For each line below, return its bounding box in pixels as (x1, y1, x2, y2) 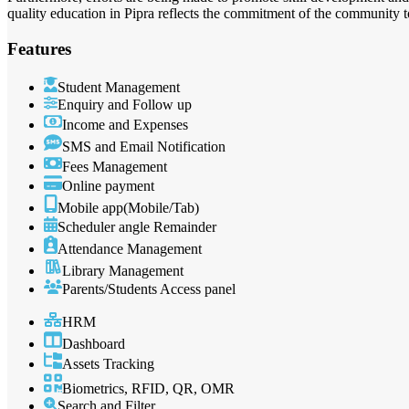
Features (7, 38, 71, 58)
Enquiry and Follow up (58, 96, 192, 112)
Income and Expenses (62, 116, 188, 132)
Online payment (62, 178, 154, 194)
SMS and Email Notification (62, 138, 225, 154)
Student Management (58, 79, 180, 95)
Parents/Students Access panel (62, 281, 236, 298)
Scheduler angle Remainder (58, 219, 216, 236)
